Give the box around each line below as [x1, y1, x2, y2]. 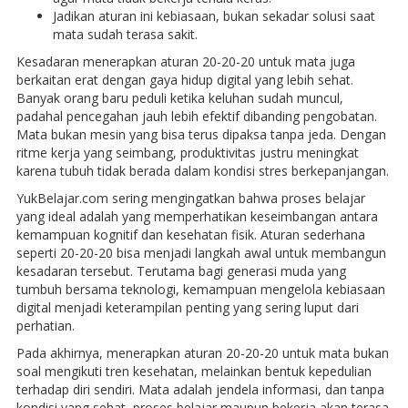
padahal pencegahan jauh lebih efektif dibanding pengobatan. [15, 107, 377, 125]
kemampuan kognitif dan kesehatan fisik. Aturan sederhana [15, 225, 365, 243]
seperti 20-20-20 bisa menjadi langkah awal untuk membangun [15, 243, 386, 261]
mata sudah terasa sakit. [52, 25, 198, 43]
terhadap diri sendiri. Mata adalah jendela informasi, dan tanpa [15, 380, 384, 398]
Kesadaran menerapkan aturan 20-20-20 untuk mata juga [15, 52, 355, 70]
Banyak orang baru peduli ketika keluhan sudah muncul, [15, 88, 343, 107]
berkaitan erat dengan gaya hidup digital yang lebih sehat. [15, 70, 353, 88]
